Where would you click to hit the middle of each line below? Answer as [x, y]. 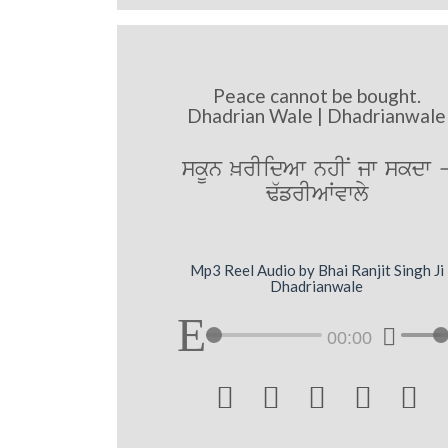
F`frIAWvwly [316, 194]
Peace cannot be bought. [316, 95]
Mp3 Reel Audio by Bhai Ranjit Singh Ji [316, 270]
